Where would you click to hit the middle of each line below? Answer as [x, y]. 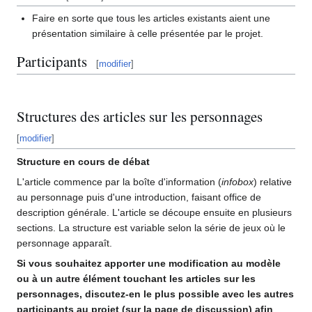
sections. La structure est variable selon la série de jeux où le [151, 227]
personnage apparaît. [64, 243]
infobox [237, 181]
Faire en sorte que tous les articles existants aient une [151, 18]
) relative [273, 181]
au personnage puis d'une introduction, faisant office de [139, 197]
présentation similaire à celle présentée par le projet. [148, 33]
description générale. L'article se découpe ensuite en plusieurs [154, 212]
